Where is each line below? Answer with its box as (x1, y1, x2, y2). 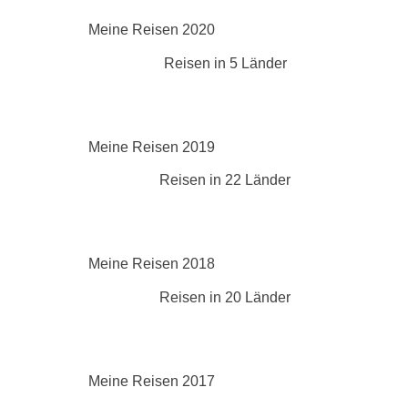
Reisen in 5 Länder (163, 55, 287, 71)
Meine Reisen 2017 (88, 373, 215, 390)
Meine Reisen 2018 (88, 256, 215, 272)
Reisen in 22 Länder (159, 172, 291, 189)
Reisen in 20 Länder (159, 290, 291, 306)
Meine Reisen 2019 (88, 138, 215, 155)
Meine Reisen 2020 (88, 21, 215, 37)
